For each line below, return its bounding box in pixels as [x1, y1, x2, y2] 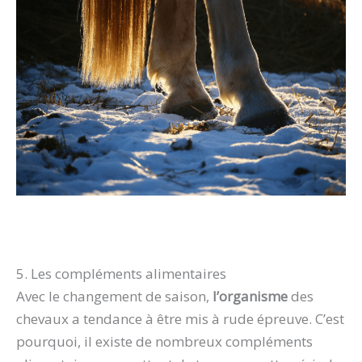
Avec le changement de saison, [16, 286, 213, 305]
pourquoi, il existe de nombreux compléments [16, 331, 313, 351]
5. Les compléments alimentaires [16, 263, 226, 283]
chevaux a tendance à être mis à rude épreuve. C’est [16, 309, 344, 328]
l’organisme [213, 286, 291, 305]
